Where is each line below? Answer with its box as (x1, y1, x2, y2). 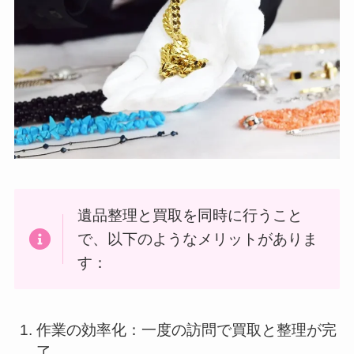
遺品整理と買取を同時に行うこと (77, 206, 303, 224)
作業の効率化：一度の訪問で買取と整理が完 (36, 321, 337, 338)
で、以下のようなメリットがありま (77, 230, 318, 247)
